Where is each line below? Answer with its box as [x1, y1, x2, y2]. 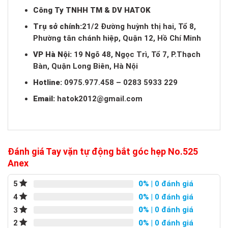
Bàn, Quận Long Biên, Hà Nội [33, 62, 138, 71]
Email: [33, 94, 55, 103]
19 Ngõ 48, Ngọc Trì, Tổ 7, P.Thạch [74, 50, 201, 60]
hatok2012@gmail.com [57, 94, 143, 103]
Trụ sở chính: [33, 22, 82, 32]
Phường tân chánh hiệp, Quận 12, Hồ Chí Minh [33, 34, 202, 43]
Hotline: [33, 77, 63, 87]
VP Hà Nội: [33, 50, 74, 60]
